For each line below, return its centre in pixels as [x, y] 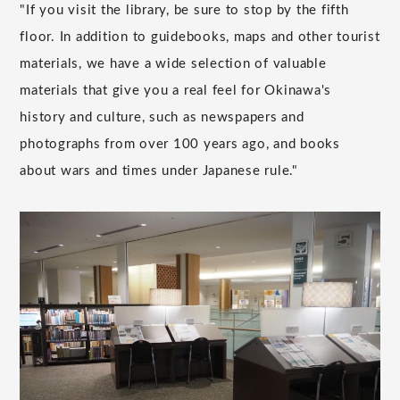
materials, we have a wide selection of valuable [173, 64]
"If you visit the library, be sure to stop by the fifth [184, 11]
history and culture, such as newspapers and [162, 118]
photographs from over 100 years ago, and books [180, 145]
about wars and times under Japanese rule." [159, 171]
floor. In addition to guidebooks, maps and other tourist [200, 37]
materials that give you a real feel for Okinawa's [176, 91]
